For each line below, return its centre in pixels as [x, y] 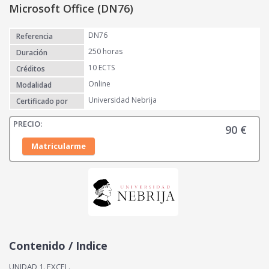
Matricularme [59, 146]
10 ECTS [101, 67]
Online [99, 83]
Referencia [35, 36]
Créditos [31, 68]
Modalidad [34, 85]
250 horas [105, 51]
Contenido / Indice [58, 245]
